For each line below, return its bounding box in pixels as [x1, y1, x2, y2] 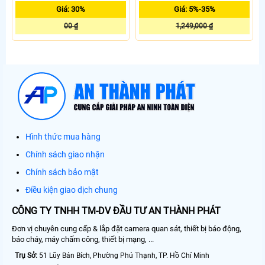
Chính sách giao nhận [25, 149, 105, 159]
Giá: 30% [56, 4, 85, 14]
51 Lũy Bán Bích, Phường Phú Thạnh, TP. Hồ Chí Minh [37, 251, 209, 260]
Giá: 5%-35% [173, 4, 215, 14]
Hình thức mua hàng [25, 131, 101, 141]
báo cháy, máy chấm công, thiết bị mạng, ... [12, 234, 154, 244]
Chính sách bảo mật [25, 167, 99, 177]
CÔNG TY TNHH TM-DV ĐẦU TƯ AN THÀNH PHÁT [12, 205, 221, 216]
